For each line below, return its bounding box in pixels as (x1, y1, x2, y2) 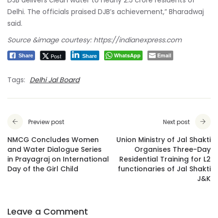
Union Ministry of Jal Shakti (116, 134, 211, 145)
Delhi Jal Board (30, 74, 79, 85)
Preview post (28, 117, 64, 126)
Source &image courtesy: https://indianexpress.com (7, 35, 182, 45)
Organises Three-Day (134, 144, 211, 154)
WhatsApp (114, 51, 141, 59)
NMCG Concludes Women (7, 134, 99, 145)
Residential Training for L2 (119, 154, 211, 164)
